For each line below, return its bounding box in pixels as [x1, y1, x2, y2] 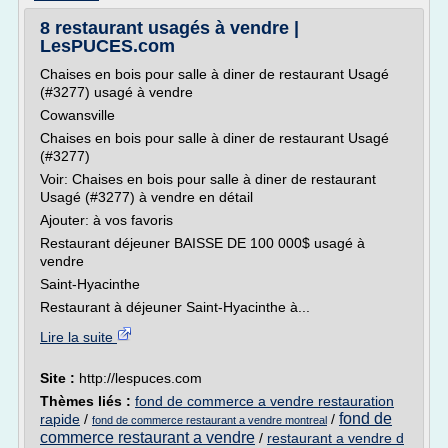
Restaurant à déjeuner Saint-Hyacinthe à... [40, 299, 310, 315]
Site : [40, 370, 79, 386]
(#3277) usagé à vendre [40, 84, 193, 100]
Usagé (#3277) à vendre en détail [40, 189, 253, 205]
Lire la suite [40, 329, 117, 345]
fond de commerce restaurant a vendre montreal [92, 414, 327, 426]
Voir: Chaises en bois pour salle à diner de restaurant [40, 171, 376, 187]
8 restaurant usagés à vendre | [40, 18, 299, 38]
